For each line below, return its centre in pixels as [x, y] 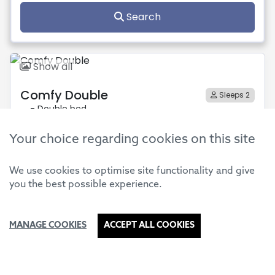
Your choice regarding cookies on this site [132, 140]
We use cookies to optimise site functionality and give [132, 171]
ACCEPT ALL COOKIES [149, 226]
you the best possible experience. [86, 185]
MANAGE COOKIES [48, 226]
